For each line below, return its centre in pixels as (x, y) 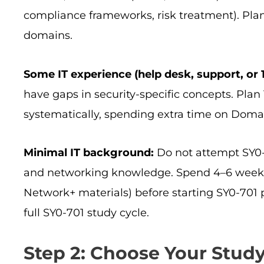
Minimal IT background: (89, 153)
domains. (48, 36)
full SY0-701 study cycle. (86, 213)
